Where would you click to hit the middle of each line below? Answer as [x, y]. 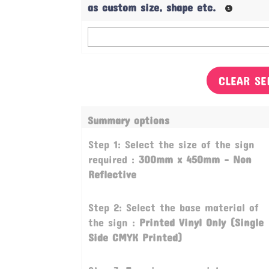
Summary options [129, 120]
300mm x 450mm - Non [195, 159]
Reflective [112, 174]
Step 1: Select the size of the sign [171, 144]
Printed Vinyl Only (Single [201, 222]
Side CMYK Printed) [135, 237]
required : [113, 159]
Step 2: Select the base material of [173, 207]
